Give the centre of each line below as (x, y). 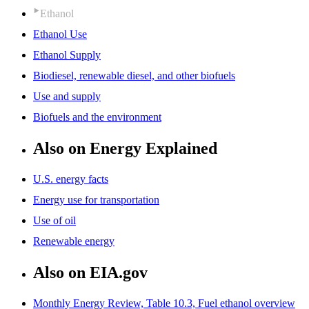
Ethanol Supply (67, 55)
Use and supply (67, 97)
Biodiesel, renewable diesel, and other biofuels (134, 76)
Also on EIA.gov (90, 272)
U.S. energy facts (71, 179)
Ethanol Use (60, 34)
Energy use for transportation (96, 199)
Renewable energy (74, 241)
